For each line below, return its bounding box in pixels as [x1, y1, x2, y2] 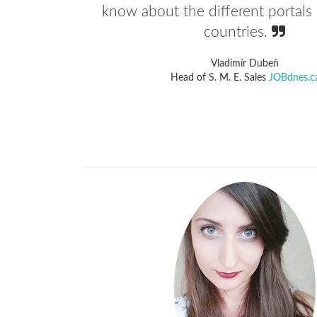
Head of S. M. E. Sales [170, 73, 269, 83]
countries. [203, 25, 272, 40]
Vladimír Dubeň [210, 59, 279, 69]
